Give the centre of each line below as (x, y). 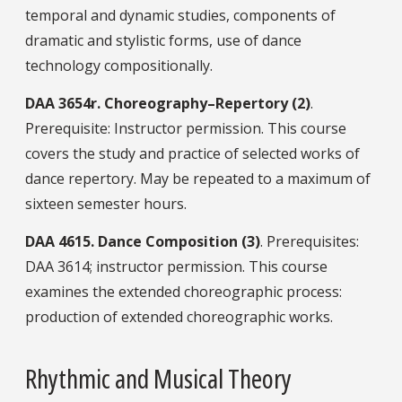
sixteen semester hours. (106, 203)
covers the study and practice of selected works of (192, 153)
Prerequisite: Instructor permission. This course (186, 128)
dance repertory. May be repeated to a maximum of (198, 178)
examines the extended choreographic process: (184, 291)
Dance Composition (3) (179, 241)
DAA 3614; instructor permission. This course (176, 266)
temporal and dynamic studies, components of (180, 15)
